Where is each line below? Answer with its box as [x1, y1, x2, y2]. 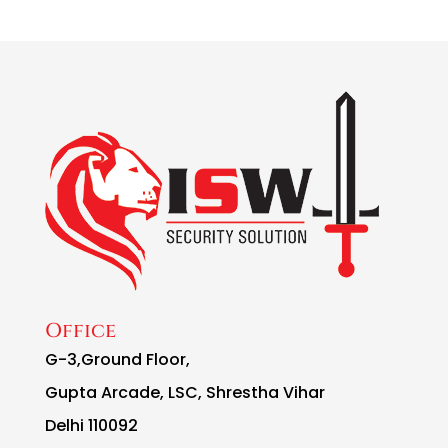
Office [44, 317, 116, 345]
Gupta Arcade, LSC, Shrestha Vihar [44, 381, 325, 405]
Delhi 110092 [44, 414, 138, 438]
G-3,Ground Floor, [44, 348, 190, 372]
